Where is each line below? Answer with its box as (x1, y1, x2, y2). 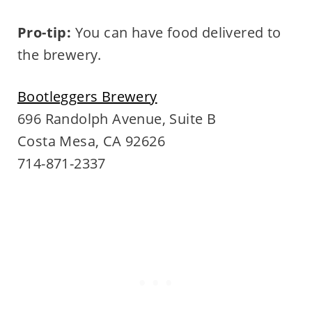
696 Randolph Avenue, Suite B (17, 109, 217, 129)
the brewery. (17, 45, 102, 65)
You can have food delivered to (71, 23, 281, 42)
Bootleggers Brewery (17, 87, 157, 107)
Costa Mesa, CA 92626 (17, 132, 165, 151)
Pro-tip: (17, 23, 72, 42)
